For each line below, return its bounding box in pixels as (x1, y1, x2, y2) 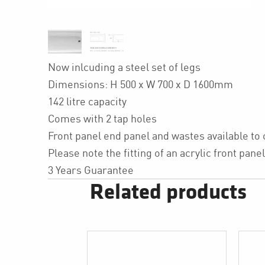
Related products (89, 182, 247, 203)
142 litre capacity (47, 95, 127, 108)
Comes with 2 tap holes (47, 112, 157, 125)
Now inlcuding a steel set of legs (47, 60, 201, 74)
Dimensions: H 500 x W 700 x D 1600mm (47, 77, 233, 91)
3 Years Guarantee (47, 163, 134, 177)
